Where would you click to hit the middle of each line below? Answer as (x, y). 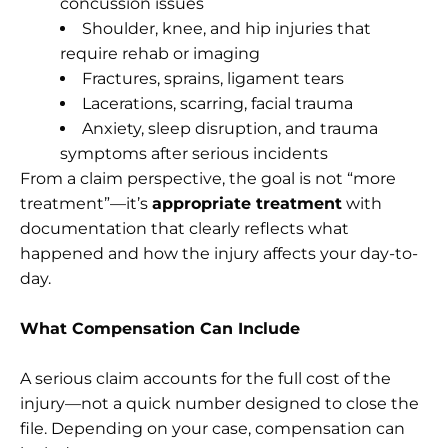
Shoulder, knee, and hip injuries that (226, 28)
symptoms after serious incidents (194, 153)
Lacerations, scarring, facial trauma (217, 103)
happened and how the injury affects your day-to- (219, 253)
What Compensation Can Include (160, 328)
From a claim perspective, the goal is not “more (208, 178)
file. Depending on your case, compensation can (212, 428)
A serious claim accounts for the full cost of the (205, 378)
